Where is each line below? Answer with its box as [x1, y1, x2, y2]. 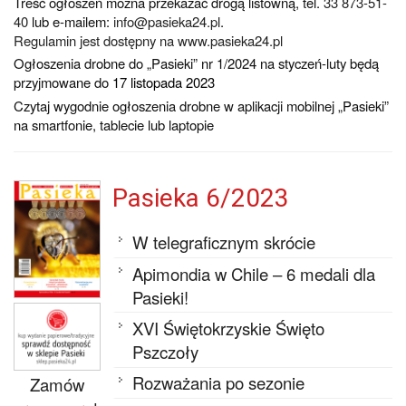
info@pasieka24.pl [113, 11, 220, 31]
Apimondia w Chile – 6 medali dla [132, 261, 376, 285]
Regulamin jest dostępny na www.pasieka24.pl [14, 30, 283, 50]
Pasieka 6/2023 [111, 182, 289, 213]
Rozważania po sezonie [132, 371, 305, 395]
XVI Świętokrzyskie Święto [132, 315, 325, 340]
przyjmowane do [14, 72, 112, 92]
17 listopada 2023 [112, 72, 215, 92]
